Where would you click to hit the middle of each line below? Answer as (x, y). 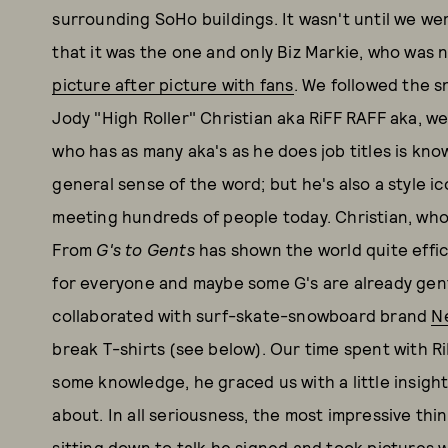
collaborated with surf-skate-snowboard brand (242, 315)
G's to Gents (147, 249)
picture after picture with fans (173, 84)
